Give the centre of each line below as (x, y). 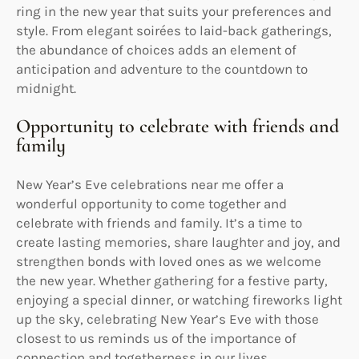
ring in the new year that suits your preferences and (174, 11)
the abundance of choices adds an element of (156, 49)
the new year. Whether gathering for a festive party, (172, 280)
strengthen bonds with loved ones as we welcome (169, 261)
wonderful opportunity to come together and (151, 203)
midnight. (46, 88)
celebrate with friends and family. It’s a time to (159, 222)
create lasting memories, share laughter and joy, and (178, 242)
